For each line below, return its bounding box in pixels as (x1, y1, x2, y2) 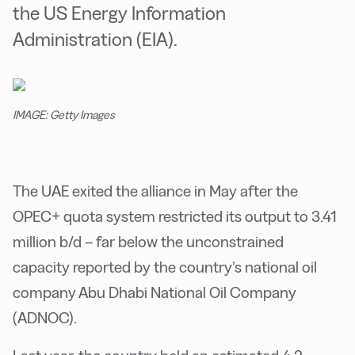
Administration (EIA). (13, 29, 177, 50)
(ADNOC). (13, 309, 77, 326)
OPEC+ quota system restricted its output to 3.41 (13, 208, 337, 225)
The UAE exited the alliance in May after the (13, 182, 298, 200)
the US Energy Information (13, 2, 226, 24)
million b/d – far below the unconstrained (13, 233, 284, 250)
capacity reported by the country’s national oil (13, 258, 317, 276)
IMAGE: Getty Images (13, 109, 115, 121)
